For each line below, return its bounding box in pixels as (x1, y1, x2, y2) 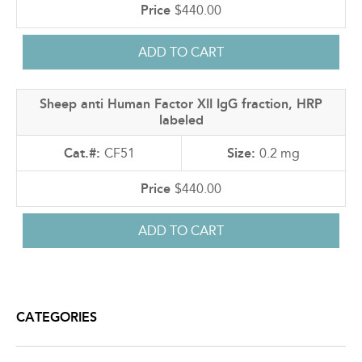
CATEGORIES (16, 309, 97, 325)
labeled (158, 112, 204, 128)
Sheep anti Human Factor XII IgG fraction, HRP (40, 95, 322, 112)
